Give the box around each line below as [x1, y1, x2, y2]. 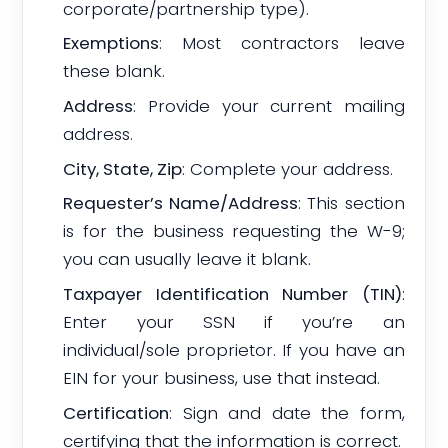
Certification [63, 400, 170, 425]
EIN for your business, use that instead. [63, 366, 381, 391]
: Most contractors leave [159, 31, 405, 56]
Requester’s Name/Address [63, 191, 298, 216]
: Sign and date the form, [169, 400, 405, 425]
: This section [297, 191, 405, 216]
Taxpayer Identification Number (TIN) [63, 282, 402, 307]
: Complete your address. [182, 156, 394, 181]
